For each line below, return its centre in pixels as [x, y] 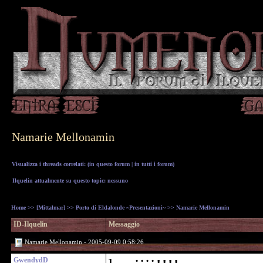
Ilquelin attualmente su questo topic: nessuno [70, 181]
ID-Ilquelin [31, 224]
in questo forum [109, 164]
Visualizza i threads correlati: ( [50, 164]
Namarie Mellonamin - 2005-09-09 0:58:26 [83, 242]
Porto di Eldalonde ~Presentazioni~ [121, 208]
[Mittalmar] [51, 208]
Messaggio [124, 224]
